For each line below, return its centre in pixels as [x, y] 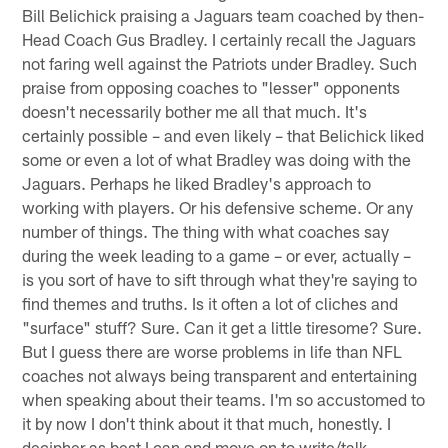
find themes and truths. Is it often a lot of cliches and [210, 302]
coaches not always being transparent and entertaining [220, 374]
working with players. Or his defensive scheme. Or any [218, 206]
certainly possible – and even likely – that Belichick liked [223, 134]
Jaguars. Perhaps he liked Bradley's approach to [197, 182]
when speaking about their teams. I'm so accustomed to [224, 398]
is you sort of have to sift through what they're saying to [220, 278]
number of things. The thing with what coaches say [206, 230]
